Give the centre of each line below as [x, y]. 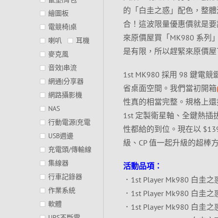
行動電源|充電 [69, 122]
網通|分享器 [66, 81]
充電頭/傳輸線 [70, 149]
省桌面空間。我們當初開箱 [170, 88]
